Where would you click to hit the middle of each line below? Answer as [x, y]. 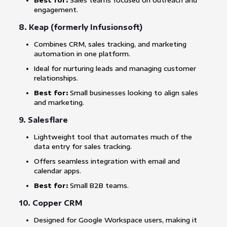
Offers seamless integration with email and [107, 161]
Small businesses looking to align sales [133, 93]
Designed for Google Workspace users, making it [115, 220]
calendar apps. [57, 171]
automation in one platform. [82, 54]
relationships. [56, 78]
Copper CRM [57, 203]
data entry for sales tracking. [83, 147]
